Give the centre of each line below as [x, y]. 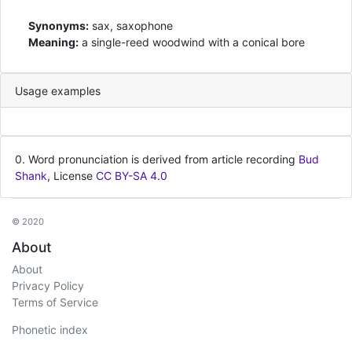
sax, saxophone [131, 26]
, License [71, 175]
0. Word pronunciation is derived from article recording [156, 159]
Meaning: [53, 42]
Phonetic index [50, 330]
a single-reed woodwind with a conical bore [192, 42]
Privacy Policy [48, 286]
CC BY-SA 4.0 [131, 175]
